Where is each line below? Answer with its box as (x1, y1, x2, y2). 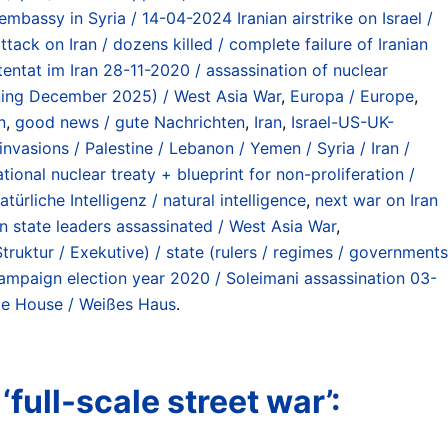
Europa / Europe (290, 85, 414, 106)
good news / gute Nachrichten (15, 111, 245, 132)
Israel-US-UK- (291, 111, 394, 132)
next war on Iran (315, 189, 438, 210)
